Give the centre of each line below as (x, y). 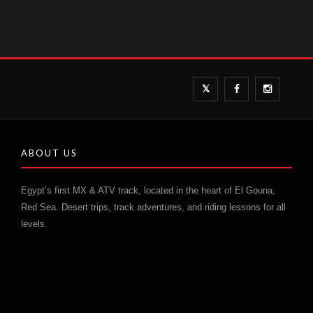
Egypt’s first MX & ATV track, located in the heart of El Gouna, (148, 191)
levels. (34, 224)
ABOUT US (49, 153)
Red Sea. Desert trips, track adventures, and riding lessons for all (153, 208)
